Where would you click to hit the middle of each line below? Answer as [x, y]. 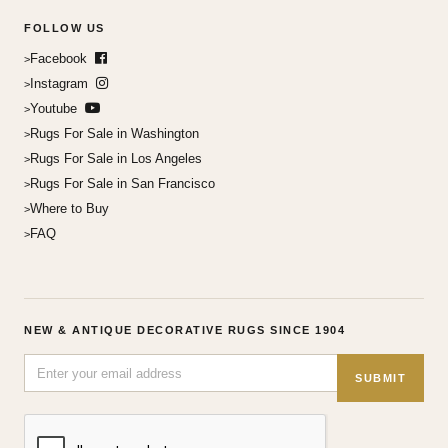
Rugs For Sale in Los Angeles [116, 158]
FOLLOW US [64, 28]
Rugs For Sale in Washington [114, 133]
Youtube [55, 108]
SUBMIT [380, 377]
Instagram [61, 83]
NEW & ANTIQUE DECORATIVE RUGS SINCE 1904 [184, 330]
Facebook [60, 58]
